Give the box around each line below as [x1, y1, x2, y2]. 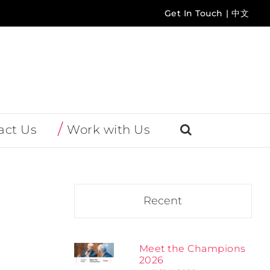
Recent [143, 194, 183, 208]
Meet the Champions [139, 243, 246, 255]
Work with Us [67, 122, 150, 137]
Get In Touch [164, 8, 223, 19]
